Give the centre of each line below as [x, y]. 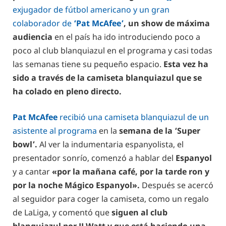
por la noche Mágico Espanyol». [76, 185]
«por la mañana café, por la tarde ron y [131, 172]
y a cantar [32, 172]
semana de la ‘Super [160, 131]
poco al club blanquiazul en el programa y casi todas [112, 50]
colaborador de [43, 23]
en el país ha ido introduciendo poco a [127, 37]
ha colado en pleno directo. [67, 91]
